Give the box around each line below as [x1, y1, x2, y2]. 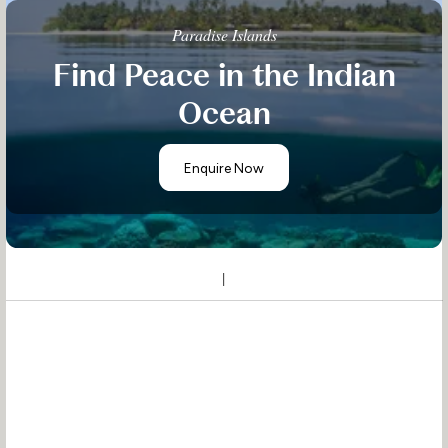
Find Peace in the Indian [52, 56, 396, 95]
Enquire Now [184, 159, 264, 176]
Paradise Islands [171, 23, 277, 45]
